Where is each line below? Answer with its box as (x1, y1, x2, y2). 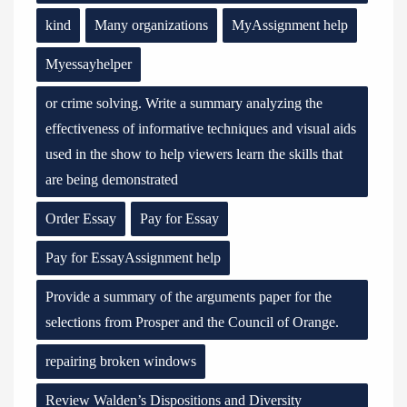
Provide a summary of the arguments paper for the (45, 289, 332, 304)
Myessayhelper (45, 56, 132, 72)
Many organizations (94, 17, 208, 33)
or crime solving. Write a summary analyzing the (45, 95, 323, 111)
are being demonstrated (45, 172, 178, 187)
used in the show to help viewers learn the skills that (45, 146, 342, 162)
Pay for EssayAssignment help (45, 250, 221, 265)
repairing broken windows (45, 353, 196, 369)
